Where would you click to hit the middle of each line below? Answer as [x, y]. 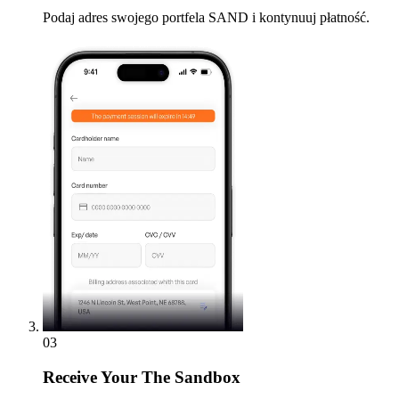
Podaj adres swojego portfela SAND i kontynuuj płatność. [206, 18]
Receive [70, 378]
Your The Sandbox [169, 378]
